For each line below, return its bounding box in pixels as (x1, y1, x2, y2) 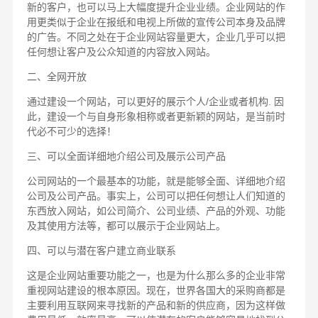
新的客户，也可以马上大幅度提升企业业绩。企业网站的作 (26, 1, 285, 13)
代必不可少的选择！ (26, 126, 116, 138)
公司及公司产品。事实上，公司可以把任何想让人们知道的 (26, 190, 285, 202)
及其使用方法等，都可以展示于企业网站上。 (26, 220, 226, 232)
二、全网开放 (26, 71, 87, 83)
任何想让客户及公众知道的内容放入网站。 (26, 46, 216, 58)
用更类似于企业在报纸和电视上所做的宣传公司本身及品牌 (26, 16, 285, 28)
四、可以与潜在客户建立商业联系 (26, 245, 176, 257)
